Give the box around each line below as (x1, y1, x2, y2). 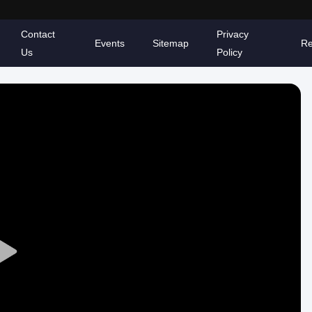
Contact (21, 29, 56, 40)
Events (94, 38, 125, 49)
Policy (216, 47, 242, 58)
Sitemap (152, 38, 189, 49)
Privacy (216, 29, 249, 40)
